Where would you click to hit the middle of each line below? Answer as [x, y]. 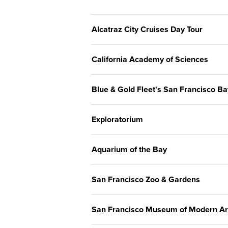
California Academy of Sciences [150, 60]
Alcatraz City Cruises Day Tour [147, 30]
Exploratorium [117, 120]
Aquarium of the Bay [129, 150]
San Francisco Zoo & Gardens [146, 180]
